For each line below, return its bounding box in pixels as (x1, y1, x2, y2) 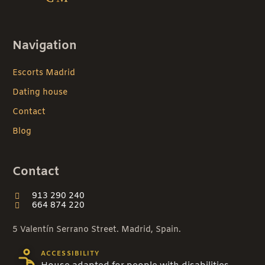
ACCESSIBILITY (41, 250, 100, 258)
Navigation (12, 37, 77, 54)
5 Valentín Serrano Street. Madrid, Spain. (12, 224, 181, 235)
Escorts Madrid (12, 67, 75, 79)
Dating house (12, 86, 67, 98)
